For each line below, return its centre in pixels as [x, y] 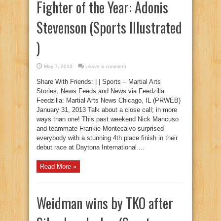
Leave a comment [106, 66]
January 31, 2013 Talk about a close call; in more [107, 110]
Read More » [58, 166]
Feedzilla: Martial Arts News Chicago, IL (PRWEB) [109, 100]
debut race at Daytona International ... [91, 147]
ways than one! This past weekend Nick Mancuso [108, 119]
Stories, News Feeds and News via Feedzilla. [101, 91]
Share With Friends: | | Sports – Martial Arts [99, 82]
